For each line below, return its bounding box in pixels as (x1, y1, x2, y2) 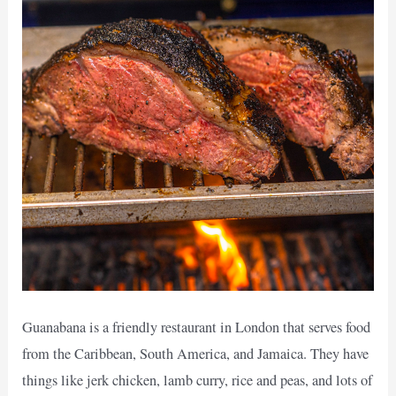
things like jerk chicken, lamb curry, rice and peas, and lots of (22, 370, 373, 391)
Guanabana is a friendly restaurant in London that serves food (22, 317, 371, 338)
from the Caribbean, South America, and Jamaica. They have (22, 344, 369, 364)
